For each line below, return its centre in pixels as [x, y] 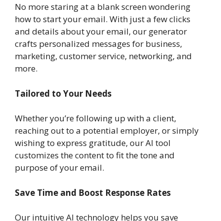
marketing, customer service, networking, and [103, 56]
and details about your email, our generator [101, 31]
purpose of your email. [59, 167]
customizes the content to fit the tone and [95, 155]
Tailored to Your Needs [63, 93]
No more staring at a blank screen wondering [103, 7]
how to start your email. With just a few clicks [103, 19]
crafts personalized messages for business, [98, 44]
